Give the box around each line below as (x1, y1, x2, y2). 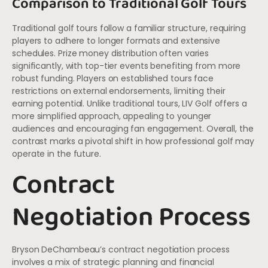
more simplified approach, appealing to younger (12, 110, 212, 123)
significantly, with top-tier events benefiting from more (12, 60, 241, 72)
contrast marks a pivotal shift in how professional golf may (12, 135, 255, 148)
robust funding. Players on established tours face (12, 72, 214, 85)
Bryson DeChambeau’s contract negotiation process (12, 243, 230, 255)
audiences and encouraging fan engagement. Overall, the (12, 123, 254, 135)
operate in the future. (12, 148, 101, 160)
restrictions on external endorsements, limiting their (12, 85, 226, 98)
